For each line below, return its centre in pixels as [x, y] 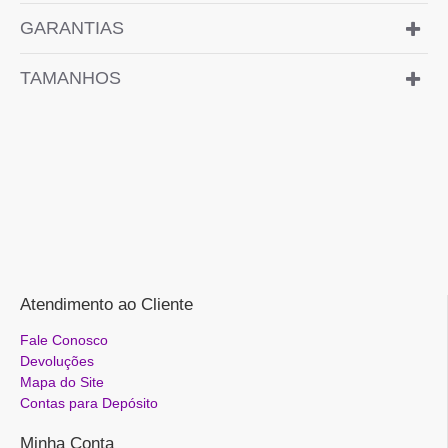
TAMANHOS [70, 78]
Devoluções [57, 361]
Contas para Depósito [89, 403]
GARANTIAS [72, 28]
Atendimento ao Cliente [106, 304]
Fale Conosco [64, 340]
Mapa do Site [62, 382]
